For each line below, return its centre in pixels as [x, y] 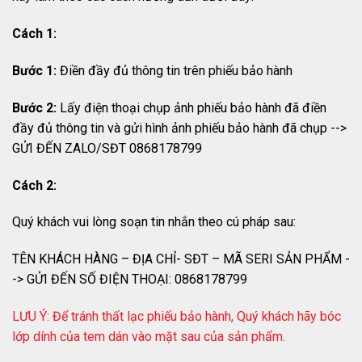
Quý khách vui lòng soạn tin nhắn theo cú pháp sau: [154, 222]
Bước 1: [34, 70]
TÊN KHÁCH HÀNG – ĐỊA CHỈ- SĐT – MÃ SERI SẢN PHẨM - [181, 259]
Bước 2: [34, 107]
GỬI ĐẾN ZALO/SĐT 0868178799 [107, 148]
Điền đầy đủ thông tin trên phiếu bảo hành [175, 70]
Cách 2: [34, 185]
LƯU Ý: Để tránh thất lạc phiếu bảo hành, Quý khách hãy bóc [177, 316]
